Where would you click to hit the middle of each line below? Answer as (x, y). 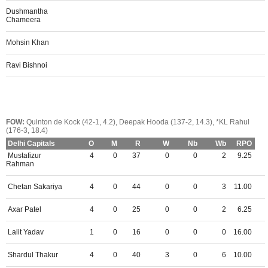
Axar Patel (24, 209)
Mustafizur (24, 156)
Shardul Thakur (32, 255)
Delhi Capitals (31, 144)
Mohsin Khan (28, 42)
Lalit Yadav (25, 232)
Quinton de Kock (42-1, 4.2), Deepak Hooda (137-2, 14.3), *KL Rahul (137, 122)
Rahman (20, 164)
